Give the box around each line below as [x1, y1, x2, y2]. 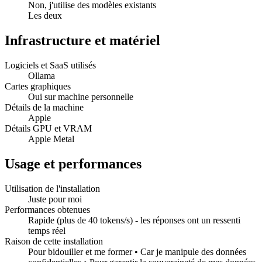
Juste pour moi [28, 194, 82, 205]
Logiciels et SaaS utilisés [5, 60, 96, 71]
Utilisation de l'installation [5, 184, 100, 194]
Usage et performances [5, 156, 142, 172]
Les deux [28, 11, 62, 21]
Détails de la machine [5, 102, 84, 113]
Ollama [28, 71, 55, 81]
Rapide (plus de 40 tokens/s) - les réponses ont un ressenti [28, 215, 240, 226]
